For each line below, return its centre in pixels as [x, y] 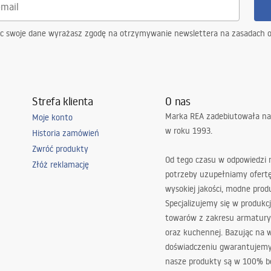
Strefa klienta [62, 101]
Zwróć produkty [60, 149]
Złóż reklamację [60, 165]
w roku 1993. [189, 131]
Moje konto [52, 117]
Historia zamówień [65, 133]
